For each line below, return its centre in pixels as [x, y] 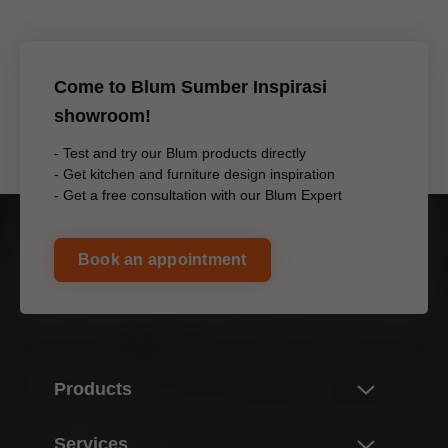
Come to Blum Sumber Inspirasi [190, 87]
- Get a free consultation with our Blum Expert [198, 195]
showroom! [102, 116]
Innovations [114, 429]
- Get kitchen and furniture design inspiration [194, 174]
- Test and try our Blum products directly [180, 153]
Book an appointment [162, 260]
